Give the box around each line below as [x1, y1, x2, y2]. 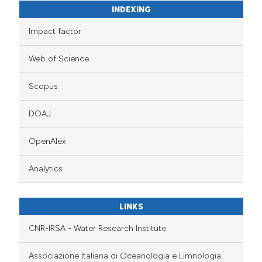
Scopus [29, 81, 58, 91]
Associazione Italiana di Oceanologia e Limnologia [29, 250, 222, 261]
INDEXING [111, 5, 151, 15]
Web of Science [29, 53, 89, 64]
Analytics [29, 163, 63, 174]
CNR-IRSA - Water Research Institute [29, 223, 167, 233]
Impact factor [29, 26, 82, 36]
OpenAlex [29, 136, 66, 146]
